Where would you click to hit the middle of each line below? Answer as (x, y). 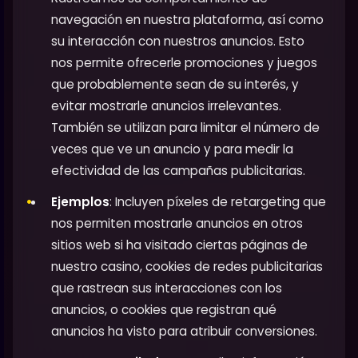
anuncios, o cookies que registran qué (164, 309)
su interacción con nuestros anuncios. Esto (178, 41)
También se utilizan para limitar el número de (185, 127)
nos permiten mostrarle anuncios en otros (177, 223)
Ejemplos (80, 201)
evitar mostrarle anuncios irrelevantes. (166, 105)
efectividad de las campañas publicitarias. (178, 170)
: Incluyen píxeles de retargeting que (218, 201)
